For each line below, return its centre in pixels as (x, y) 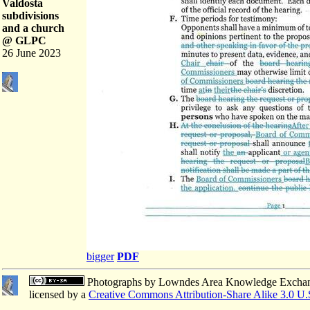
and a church (33, 28)
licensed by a (59, 294)
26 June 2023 (31, 53)
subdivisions (30, 16)
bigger (100, 256)
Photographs (113, 282)
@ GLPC (24, 40)
